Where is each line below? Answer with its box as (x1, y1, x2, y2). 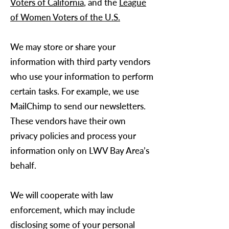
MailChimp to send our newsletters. (10, 101, 146, 111)
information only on (10, 145, 89, 156)
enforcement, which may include (10, 204, 135, 215)
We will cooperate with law (10, 190, 113, 200)
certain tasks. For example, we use (10, 86, 139, 97)
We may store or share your (10, 41, 116, 52)
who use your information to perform (10, 71, 153, 82)
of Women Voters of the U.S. (10, 12, 120, 22)
